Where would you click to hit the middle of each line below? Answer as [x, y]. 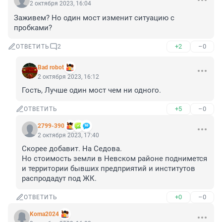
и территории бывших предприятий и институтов [109, 169]
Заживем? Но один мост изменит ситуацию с [94, 18]
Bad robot [51, 68]
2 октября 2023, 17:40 [68, 136]
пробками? [33, 28]
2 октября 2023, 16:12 [68, 77]
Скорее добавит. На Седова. [73, 149]
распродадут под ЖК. [59, 179]
